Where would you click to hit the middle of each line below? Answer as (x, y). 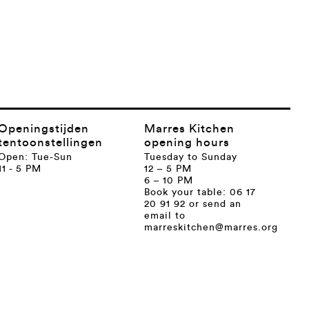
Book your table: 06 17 (200, 193)
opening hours (187, 142)
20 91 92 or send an (193, 205)
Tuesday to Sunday (191, 158)
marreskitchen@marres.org (211, 228)
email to (165, 216)
